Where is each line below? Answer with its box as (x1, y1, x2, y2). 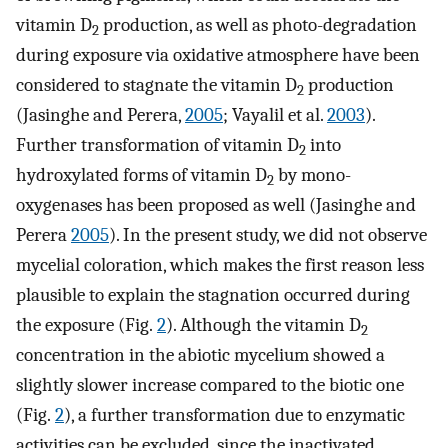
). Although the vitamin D (166, 314, 361, 337)
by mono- (274, 164, 351, 187)
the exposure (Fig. (16, 314, 157, 337)
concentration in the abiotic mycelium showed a (16, 344, 385, 367)
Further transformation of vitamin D (16, 134, 299, 157)
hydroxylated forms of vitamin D (16, 164, 267, 187)
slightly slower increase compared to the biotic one (16, 374, 404, 397)
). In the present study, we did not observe (109, 224, 427, 247)
